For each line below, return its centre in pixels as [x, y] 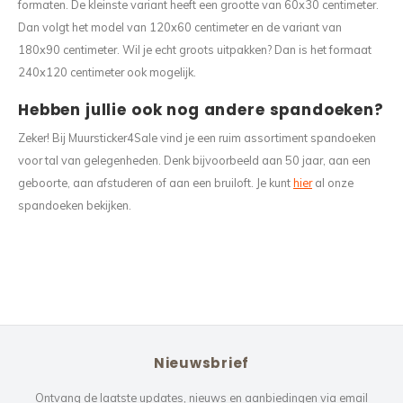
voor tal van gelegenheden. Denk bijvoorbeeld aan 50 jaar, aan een [194, 160]
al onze [333, 183]
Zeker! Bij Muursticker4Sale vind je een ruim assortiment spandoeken [197, 138]
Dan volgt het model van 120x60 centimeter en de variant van [180, 27]
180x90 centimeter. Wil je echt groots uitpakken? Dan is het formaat [195, 49]
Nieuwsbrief [201, 363]
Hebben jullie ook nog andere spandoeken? [201, 110]
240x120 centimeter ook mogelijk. [107, 72]
